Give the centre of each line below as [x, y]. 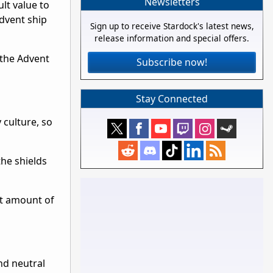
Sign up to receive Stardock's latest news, [172, 26]
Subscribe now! [172, 62]
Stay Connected [172, 99]
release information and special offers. [172, 38]
